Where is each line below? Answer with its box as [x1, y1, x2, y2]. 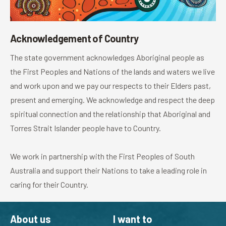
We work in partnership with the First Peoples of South [10, 151, 195, 161]
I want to [113, 212, 152, 225]
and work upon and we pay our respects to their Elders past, [10, 80, 211, 90]
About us [10, 212, 51, 225]
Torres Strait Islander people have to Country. [10, 123, 161, 133]
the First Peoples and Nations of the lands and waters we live [10, 66, 215, 76]
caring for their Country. [10, 179, 88, 189]
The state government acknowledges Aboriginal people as [10, 52, 204, 62]
